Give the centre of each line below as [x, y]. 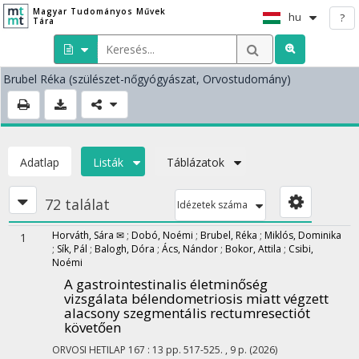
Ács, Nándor [190, 249]
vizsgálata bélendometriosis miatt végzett [196, 298]
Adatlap [40, 162]
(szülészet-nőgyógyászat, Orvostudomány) [180, 79]
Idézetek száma [212, 205]
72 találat [77, 204]
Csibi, [301, 249]
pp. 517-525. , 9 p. [208, 350]
